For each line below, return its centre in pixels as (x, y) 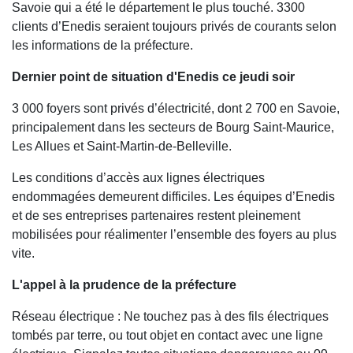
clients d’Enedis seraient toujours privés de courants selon (174, 27)
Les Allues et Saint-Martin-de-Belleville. (122, 147)
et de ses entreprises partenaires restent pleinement (156, 216)
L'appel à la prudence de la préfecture (124, 285)
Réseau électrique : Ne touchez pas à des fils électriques (170, 317)
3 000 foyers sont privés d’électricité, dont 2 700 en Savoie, (176, 109)
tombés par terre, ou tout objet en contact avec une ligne (167, 336)
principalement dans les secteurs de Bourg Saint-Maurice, (173, 128)
